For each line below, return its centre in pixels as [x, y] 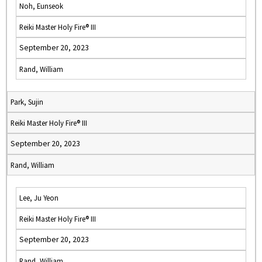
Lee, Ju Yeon [39, 198]
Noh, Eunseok [41, 6]
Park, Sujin [27, 102]
